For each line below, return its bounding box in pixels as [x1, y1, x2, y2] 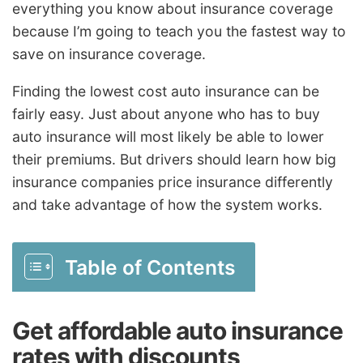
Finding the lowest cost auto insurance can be [12, 83, 319, 100]
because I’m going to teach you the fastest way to [12, 23, 346, 41]
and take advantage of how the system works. [12, 196, 322, 214]
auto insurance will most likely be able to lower [12, 128, 324, 146]
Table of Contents [65, 255, 236, 280]
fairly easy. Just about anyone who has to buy [12, 105, 320, 123]
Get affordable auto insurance [12, 316, 343, 346]
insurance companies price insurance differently [12, 173, 333, 191]
